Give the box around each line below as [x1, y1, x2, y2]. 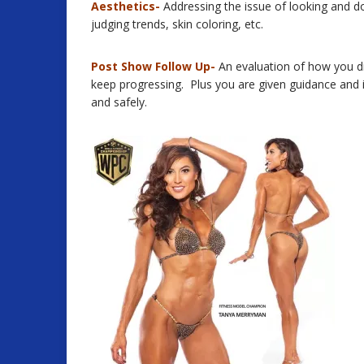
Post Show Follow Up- [91, 58, 215, 74]
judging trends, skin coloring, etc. [91, 15, 263, 32]
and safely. [91, 93, 147, 110]
